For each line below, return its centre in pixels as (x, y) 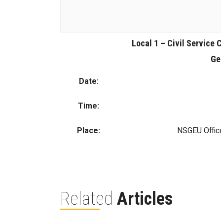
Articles (145, 199)
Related (89, 199)
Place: (89, 130)
